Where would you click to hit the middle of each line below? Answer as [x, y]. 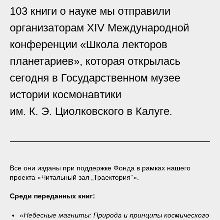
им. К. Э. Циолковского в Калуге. [91, 111]
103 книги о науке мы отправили [90, 11]
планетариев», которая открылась [95, 61]
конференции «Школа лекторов [89, 45]
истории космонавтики [66, 95]
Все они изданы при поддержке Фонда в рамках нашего [100, 168]
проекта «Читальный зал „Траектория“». [74, 178]
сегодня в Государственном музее [95, 78]
